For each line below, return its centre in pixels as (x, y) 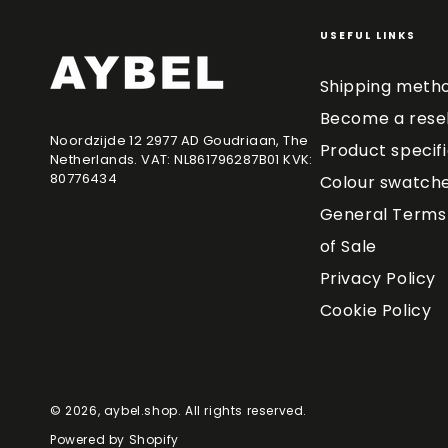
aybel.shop (140, 411)
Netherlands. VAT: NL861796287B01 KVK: (181, 160)
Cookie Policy (375, 311)
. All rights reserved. (242, 411)
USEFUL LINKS (367, 36)
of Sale (348, 247)
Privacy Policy (377, 279)
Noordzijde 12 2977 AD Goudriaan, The (179, 141)
